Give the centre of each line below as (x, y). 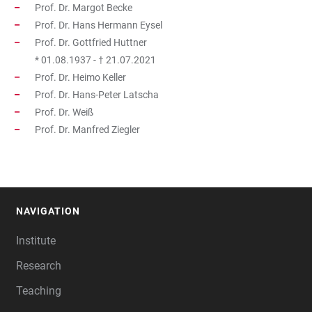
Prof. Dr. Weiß (64, 112)
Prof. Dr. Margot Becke (84, 8)
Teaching (39, 291)
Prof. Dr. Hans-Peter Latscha (97, 95)
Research (39, 266)
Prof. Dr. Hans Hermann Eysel (99, 25)
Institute (36, 241)
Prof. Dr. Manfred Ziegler (87, 130)
